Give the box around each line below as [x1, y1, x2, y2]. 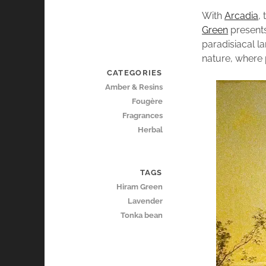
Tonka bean [120, 211, 163, 220]
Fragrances [122, 111, 163, 121]
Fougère [131, 97, 163, 106]
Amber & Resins [104, 83, 163, 92]
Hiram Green [116, 182, 163, 192]
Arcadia [224, 10, 259, 22]
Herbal [137, 125, 163, 135]
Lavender [127, 197, 163, 206]
